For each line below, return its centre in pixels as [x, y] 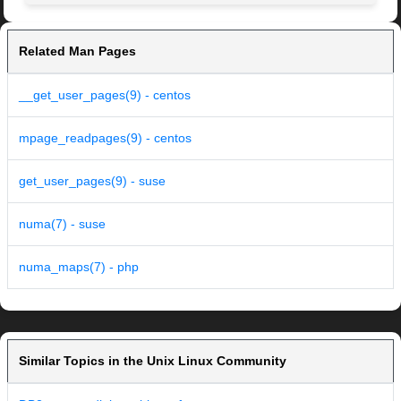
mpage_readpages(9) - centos [105, 138]
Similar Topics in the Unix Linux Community [153, 361]
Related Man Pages [77, 51]
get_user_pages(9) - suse [92, 181]
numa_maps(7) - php [79, 267]
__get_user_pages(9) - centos [105, 95]
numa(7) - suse [62, 224]
